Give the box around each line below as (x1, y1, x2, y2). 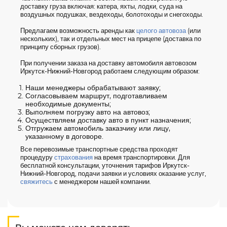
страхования (54, 155, 93, 161)
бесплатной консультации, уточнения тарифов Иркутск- (20, 163, 190, 169)
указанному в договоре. (25, 133, 103, 140)
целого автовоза (136, 28, 186, 34)
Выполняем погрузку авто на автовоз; (25, 109, 150, 116)
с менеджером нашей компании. (53, 179, 151, 185)
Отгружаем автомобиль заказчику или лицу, (25, 125, 170, 132)
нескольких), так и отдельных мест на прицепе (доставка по (20, 36, 201, 43)
